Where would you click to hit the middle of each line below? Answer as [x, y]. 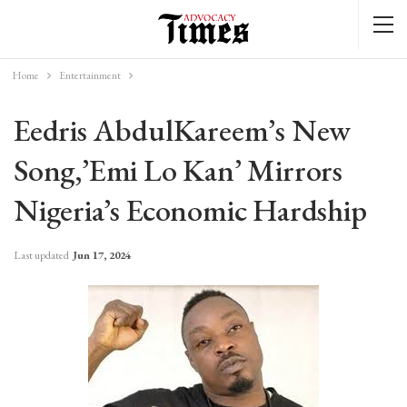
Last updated [42, 255]
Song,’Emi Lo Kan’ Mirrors [178, 170]
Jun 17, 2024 [102, 255]
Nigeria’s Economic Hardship [190, 210]
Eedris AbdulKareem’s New [183, 130]
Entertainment [89, 75]
